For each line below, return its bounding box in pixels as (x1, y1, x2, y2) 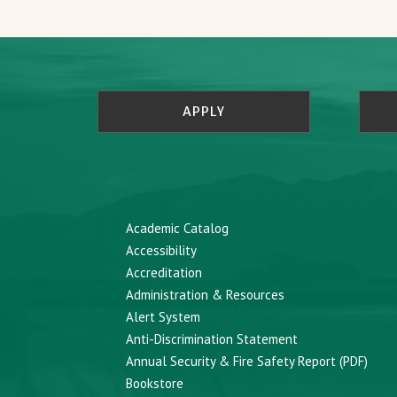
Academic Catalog (126, 220, 230, 237)
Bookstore (126, 375, 184, 393)
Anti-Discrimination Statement (126, 331, 299, 348)
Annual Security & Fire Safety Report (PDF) (126, 353, 369, 370)
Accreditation (126, 264, 203, 282)
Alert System (126, 308, 201, 326)
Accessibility (126, 242, 198, 260)
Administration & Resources (126, 286, 285, 304)
